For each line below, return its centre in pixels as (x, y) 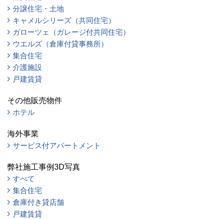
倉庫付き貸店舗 (38, 202)
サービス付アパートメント (57, 146)
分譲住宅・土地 (38, 9)
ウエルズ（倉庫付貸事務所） (60, 44)
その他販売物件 (35, 101)
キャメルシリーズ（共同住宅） (64, 21)
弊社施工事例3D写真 (44, 167)
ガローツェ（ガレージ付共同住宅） (71, 32)
